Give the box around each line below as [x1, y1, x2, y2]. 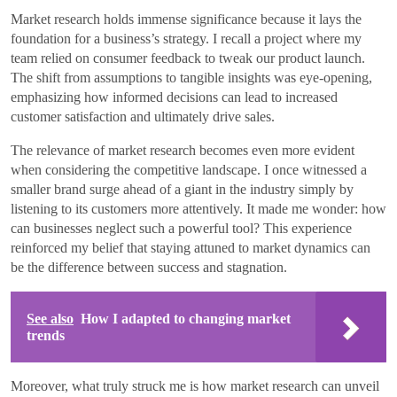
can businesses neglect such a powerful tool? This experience [11, 220, 352, 236]
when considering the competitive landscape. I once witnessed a [11, 161, 367, 177]
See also [27, 310, 74, 326]
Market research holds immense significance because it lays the [11, 11, 362, 27]
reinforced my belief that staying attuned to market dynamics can [11, 239, 370, 255]
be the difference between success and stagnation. [11, 259, 287, 275]
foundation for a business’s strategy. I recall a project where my [11, 30, 362, 46]
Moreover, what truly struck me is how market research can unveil [11, 378, 379, 393]
